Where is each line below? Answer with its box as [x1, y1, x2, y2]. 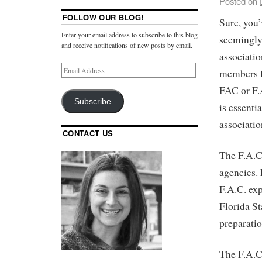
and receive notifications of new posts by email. [61, 40, 192, 50]
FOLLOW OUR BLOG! [63, 12, 144, 23]
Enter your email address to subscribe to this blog [61, 30, 198, 40]
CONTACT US [63, 127, 113, 139]
